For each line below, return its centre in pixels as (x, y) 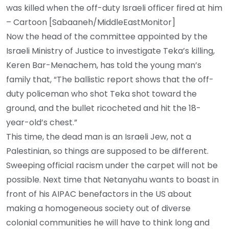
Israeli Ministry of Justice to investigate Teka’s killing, (110, 51)
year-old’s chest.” (42, 122)
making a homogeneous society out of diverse (98, 208)
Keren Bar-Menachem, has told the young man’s (104, 65)
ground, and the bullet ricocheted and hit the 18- (104, 108)
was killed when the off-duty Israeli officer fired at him (114, 8)
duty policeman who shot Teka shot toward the (101, 94)
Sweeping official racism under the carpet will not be (112, 165)
